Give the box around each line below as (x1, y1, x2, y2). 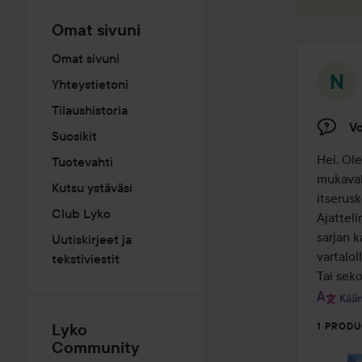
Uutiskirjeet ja (52, 231, 132, 247)
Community (52, 338, 140, 357)
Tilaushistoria (52, 102, 128, 118)
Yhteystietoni (52, 76, 128, 92)
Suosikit (52, 128, 97, 144)
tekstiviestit (52, 250, 120, 267)
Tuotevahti (52, 154, 113, 170)
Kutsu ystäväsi (52, 179, 133, 196)
